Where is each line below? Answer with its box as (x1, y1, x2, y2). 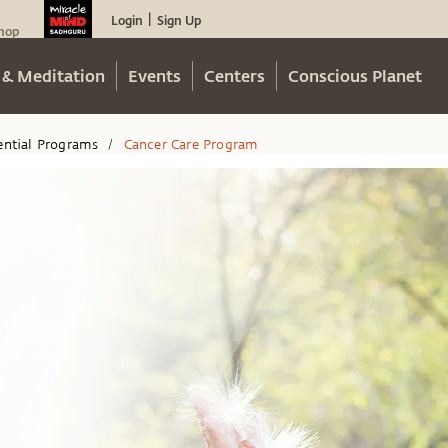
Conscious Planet (288, 65, 422, 86)
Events (128, 65, 181, 86)
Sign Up (157, 12, 201, 28)
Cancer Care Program (123, 137, 259, 152)
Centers (204, 65, 265, 86)
